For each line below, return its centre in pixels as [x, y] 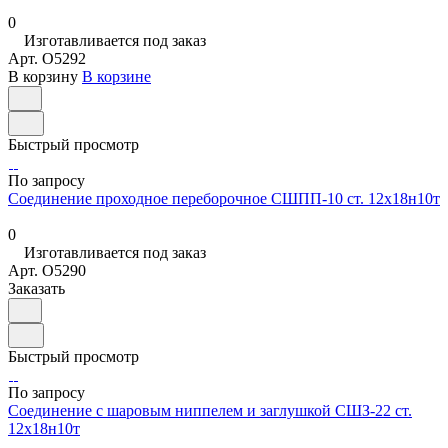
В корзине [116, 77]
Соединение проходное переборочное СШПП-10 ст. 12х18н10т [224, 199]
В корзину [43, 77]
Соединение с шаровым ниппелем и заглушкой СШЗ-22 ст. [210, 411]
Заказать [36, 289]
